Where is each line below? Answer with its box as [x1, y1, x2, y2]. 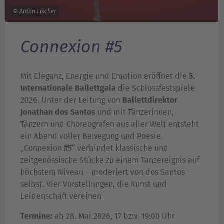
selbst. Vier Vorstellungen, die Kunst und [20, 179, 167, 189]
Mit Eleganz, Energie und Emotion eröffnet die [20, 71, 189, 81]
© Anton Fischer [13, 8, 56, 15]
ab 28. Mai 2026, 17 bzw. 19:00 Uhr [54, 211, 175, 221]
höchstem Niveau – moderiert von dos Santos [20, 167, 185, 177]
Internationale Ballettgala [20, 83, 116, 93]
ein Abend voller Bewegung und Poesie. [20, 131, 163, 141]
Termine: [20, 211, 54, 221]
